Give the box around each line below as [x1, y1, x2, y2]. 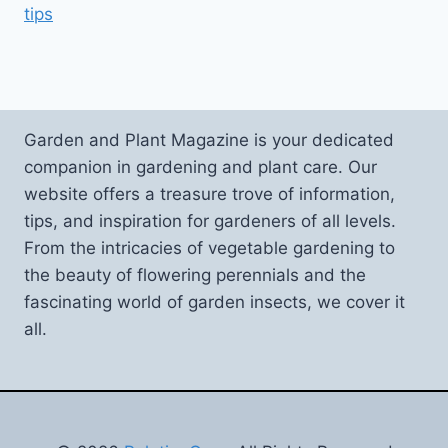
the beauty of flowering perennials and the [24, 265, 366, 285]
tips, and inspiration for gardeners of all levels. [24, 211, 396, 231]
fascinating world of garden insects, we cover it [24, 292, 405, 312]
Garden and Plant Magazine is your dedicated [24, 130, 394, 150]
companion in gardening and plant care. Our [24, 157, 377, 177]
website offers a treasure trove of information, [24, 184, 395, 204]
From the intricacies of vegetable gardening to [24, 238, 395, 258]
